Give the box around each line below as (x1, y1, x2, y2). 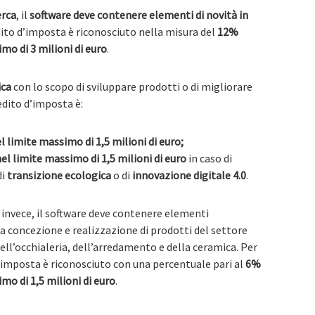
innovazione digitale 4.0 (132, 168, 246, 182)
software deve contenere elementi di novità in (30, 8, 248, 22)
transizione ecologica (7, 168, 111, 182)
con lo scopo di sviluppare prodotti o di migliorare (11, 79, 252, 94)
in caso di (186, 151, 232, 165)
